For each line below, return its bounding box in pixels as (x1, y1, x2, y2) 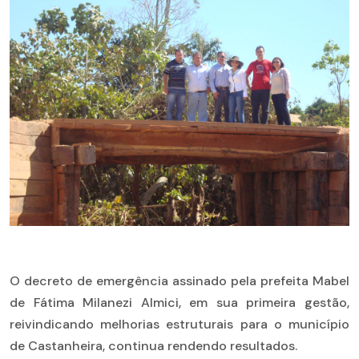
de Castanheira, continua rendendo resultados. (10, 337, 297, 355)
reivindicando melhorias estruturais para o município (10, 316, 349, 333)
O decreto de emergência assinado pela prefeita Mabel (10, 272, 349, 290)
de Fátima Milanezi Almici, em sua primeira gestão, (10, 294, 349, 312)
